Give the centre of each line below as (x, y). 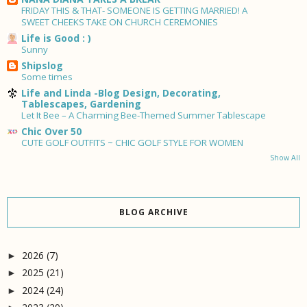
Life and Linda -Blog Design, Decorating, (121, 93)
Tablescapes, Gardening (81, 103)
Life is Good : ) (56, 38)
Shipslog (42, 65)
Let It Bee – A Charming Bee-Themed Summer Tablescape (144, 115)
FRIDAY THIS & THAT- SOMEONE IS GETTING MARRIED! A (134, 10)
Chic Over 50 (51, 131)
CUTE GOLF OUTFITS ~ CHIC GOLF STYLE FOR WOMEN (132, 142)
